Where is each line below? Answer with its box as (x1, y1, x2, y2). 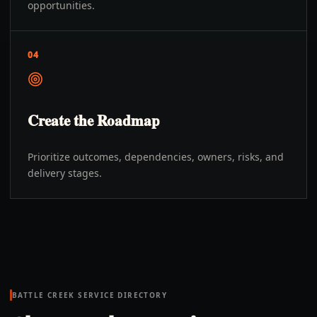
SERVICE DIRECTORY (74, 290, 168, 300)
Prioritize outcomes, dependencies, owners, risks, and (28, 150, 284, 163)
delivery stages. (28, 166, 102, 180)
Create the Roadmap (28, 110, 160, 131)
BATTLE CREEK (12, 290, 75, 300)
